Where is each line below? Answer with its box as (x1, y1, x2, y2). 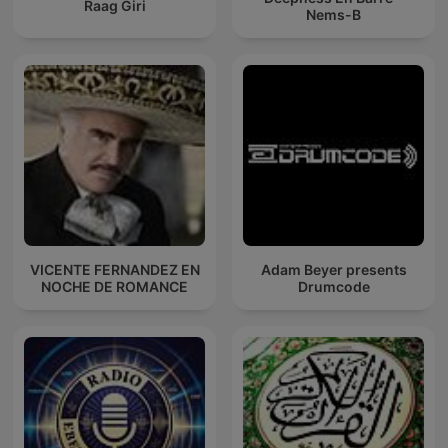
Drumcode (297, 277, 370, 295)
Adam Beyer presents (260, 260, 407, 278)
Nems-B (306, 5, 361, 23)
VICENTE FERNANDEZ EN (29, 260, 200, 278)
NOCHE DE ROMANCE (41, 277, 188, 295)
